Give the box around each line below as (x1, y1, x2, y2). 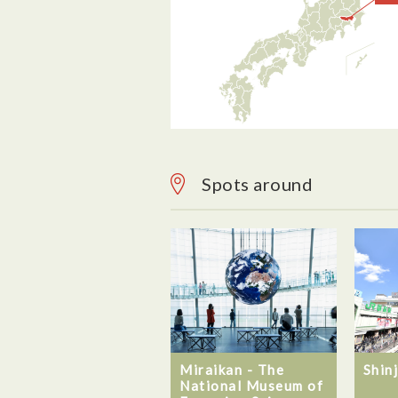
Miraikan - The (179, 361, 284, 378)
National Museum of (179, 377, 323, 394)
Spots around (202, 173, 313, 195)
